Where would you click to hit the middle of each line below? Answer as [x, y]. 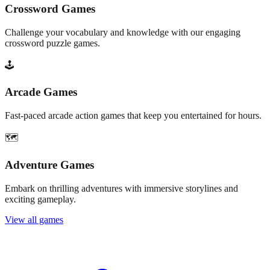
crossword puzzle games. [52, 43]
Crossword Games [50, 8]
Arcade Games [41, 92]
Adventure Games [49, 165]
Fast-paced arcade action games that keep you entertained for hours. [133, 116]
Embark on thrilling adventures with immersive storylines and [121, 188]
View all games [34, 219]
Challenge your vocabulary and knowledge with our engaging [123, 32]
